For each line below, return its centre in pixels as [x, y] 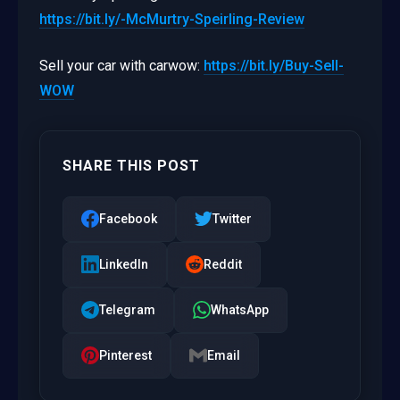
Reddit [223, 264]
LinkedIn [124, 264]
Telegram [127, 309]
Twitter [232, 218]
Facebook [128, 218]
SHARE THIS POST [131, 165]
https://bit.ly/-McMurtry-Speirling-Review [172, 19]
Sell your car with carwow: [121, 65]
